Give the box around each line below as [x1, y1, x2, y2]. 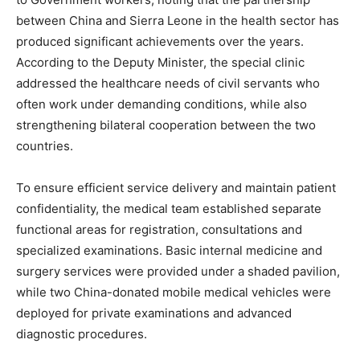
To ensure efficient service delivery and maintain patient [16, 180, 336, 196]
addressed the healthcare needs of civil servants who [16, 76, 320, 92]
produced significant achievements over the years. [16, 34, 304, 50]
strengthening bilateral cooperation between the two [16, 117, 316, 133]
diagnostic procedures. [16, 326, 147, 342]
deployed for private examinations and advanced [16, 305, 292, 321]
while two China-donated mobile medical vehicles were [16, 284, 331, 301]
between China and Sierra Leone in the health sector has [16, 13, 339, 29]
